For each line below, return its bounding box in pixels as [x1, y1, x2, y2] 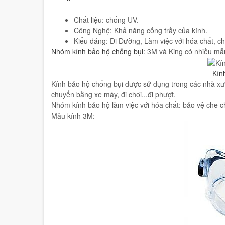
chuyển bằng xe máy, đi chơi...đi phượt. [51, 89, 178, 99]
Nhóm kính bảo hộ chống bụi [51, 46, 143, 56]
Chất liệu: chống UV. [74, 15, 141, 25]
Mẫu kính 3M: [51, 110, 97, 121]
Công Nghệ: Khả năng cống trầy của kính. [74, 25, 209, 35]
